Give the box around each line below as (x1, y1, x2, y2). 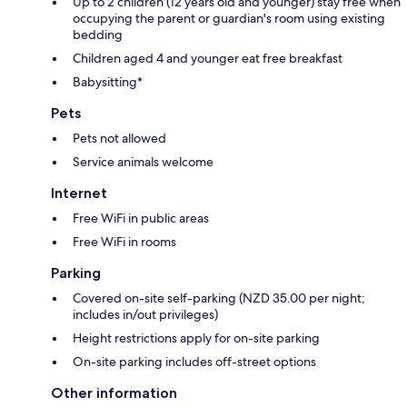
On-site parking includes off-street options (73, 352, 316, 370)
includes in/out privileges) (73, 305, 218, 323)
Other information (51, 383, 177, 402)
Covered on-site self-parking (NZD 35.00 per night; (73, 289, 365, 306)
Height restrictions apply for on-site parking (73, 329, 320, 346)
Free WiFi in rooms (73, 233, 176, 250)
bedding (73, 25, 123, 43)
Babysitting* (73, 73, 143, 90)
